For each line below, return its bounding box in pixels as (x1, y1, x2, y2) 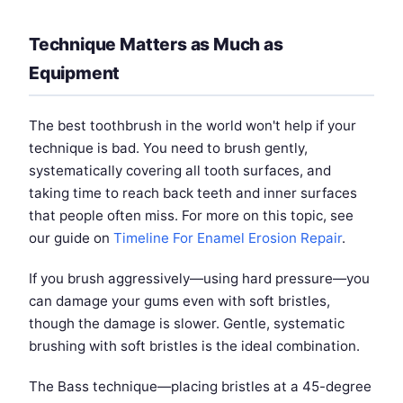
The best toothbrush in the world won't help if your (29, 116, 356, 134)
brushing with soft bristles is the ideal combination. (29, 336, 360, 354)
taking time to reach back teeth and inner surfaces (29, 184, 357, 201)
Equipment (29, 61, 121, 84)
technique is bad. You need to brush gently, (29, 139, 308, 157)
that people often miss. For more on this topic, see (29, 206, 354, 224)
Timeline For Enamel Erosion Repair (113, 228, 342, 246)
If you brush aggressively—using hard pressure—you (29, 269, 370, 287)
